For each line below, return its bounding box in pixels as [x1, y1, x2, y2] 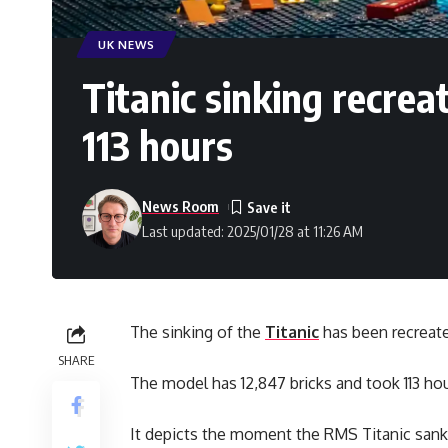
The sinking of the [130, 322, 265, 343]
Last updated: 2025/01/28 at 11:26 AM [142, 222, 363, 241]
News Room [142, 197, 219, 216]
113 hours [82, 120, 233, 171]
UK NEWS [98, 37, 155, 53]
